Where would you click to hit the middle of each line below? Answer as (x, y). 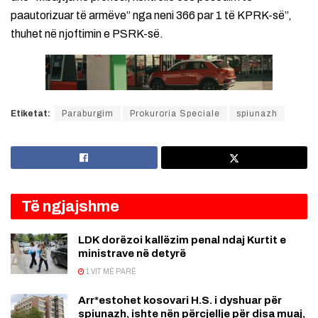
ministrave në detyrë (132, 254)
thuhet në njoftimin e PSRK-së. (87, 34)
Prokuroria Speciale (175, 114)
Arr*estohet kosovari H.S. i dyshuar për (180, 301)
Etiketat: (31, 114)
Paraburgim (88, 114)
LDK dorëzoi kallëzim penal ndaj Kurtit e (182, 240)
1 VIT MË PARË (110, 272)
